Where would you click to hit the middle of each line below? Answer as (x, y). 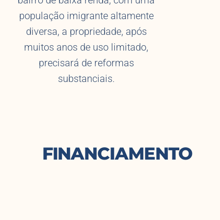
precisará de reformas (86, 63)
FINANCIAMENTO (122, 153)
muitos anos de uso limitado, (86, 47)
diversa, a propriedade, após (86, 32)
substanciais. (86, 79)
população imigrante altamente (86, 16)
